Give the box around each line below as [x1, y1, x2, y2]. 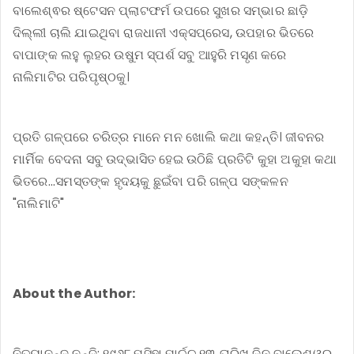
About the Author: [13, 284, 136, 303]
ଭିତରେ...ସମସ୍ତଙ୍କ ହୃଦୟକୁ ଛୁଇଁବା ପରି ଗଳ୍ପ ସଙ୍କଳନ [13, 171, 288, 190]
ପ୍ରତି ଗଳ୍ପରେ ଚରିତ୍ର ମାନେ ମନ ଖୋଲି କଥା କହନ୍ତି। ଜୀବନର [13, 127, 325, 146]
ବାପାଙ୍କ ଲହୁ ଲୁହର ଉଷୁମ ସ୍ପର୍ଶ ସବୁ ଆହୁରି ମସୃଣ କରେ [13, 45, 287, 64]
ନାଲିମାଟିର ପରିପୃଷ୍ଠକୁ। [13, 67, 130, 86]
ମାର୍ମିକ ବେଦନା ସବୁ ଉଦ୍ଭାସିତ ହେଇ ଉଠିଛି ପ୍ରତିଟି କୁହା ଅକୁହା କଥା [13, 149, 337, 168]
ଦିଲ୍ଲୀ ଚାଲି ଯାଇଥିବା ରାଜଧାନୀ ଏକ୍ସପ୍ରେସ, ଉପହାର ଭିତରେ [13, 23, 314, 42]
